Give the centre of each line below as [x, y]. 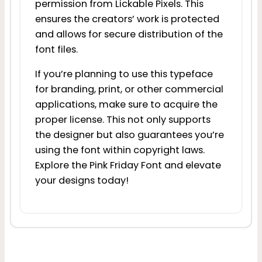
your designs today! [82, 181]
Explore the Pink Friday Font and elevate [128, 166]
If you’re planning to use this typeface [124, 74]
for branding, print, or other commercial [129, 89]
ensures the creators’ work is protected [127, 19]
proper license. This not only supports [123, 120]
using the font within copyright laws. [120, 150]
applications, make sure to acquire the [126, 105]
